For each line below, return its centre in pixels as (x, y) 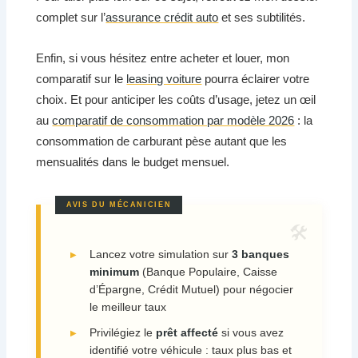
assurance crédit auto (162, 18)
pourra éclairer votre (256, 78)
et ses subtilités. (262, 18)
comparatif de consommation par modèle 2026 (173, 120)
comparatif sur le (82, 78)
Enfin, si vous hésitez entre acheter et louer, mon (163, 58)
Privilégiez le (122, 333)
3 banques (260, 255)
